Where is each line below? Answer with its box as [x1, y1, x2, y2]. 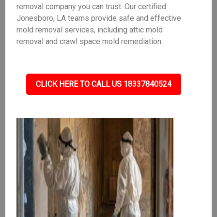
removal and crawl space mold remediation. [16, 37, 163, 46]
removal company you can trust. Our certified [16, 2, 167, 11]
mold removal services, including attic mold [16, 25, 163, 34]
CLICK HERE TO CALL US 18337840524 [36, 79, 172, 89]
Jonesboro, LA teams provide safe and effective [16, 14, 182, 23]
